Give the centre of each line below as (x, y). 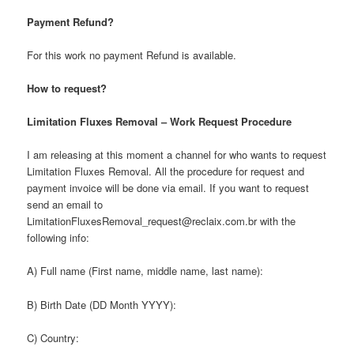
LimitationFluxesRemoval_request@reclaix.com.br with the (162, 221)
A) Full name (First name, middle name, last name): (145, 271)
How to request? (67, 88)
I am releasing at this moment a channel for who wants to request (177, 155)
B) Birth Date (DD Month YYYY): (102, 304)
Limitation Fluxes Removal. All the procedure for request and (166, 171)
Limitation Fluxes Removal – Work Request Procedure (160, 122)
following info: (58, 238)
